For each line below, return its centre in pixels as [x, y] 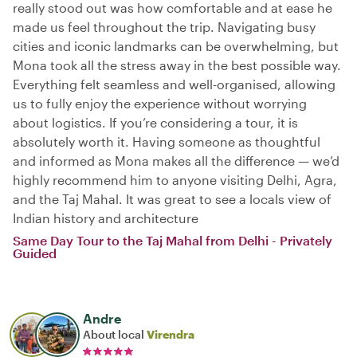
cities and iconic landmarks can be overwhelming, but [176, 45]
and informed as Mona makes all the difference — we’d [176, 160]
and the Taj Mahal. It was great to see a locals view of [172, 198]
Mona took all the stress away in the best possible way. [177, 65]
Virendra [171, 334]
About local [115, 334]
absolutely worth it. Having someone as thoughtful [167, 141]
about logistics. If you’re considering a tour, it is [155, 122]
